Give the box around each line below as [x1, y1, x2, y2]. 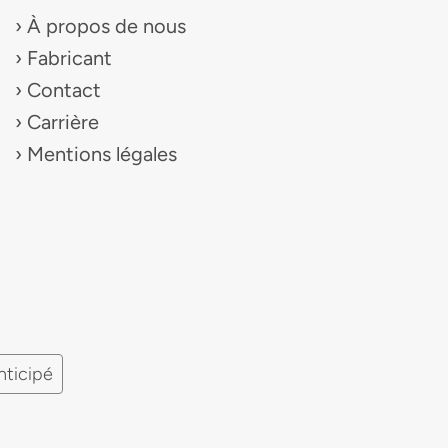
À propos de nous [26, 13, 186, 38]
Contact [26, 77, 101, 102]
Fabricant [26, 45, 112, 70]
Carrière [26, 109, 99, 134]
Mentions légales [26, 141, 177, 166]
